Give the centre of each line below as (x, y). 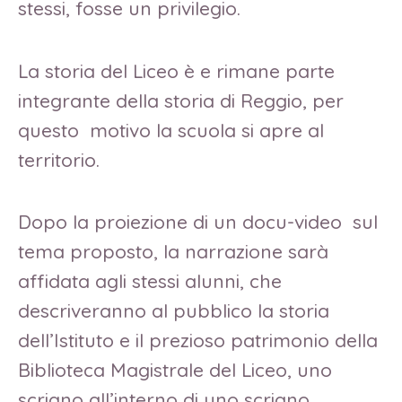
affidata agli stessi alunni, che (150, 281)
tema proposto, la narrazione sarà (173, 252)
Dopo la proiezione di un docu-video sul (198, 222)
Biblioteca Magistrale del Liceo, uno (175, 370)
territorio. (59, 159)
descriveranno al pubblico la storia (174, 311)
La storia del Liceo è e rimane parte (176, 70)
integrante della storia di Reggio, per (181, 100)
